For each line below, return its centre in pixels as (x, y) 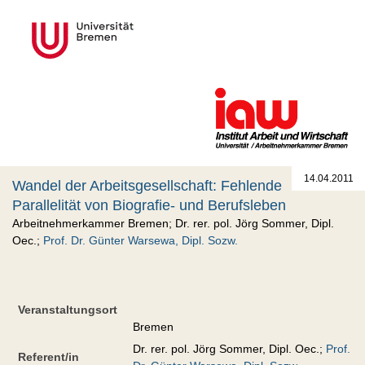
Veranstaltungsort (68, 310)
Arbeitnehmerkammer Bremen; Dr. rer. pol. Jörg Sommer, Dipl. (173, 224)
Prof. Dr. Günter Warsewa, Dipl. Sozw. (141, 241)
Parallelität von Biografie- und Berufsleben (149, 206)
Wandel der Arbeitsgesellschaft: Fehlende (147, 186)
